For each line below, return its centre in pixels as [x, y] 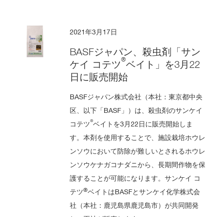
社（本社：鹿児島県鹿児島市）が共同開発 [134, 205]
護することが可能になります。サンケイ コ [135, 178]
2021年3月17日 [94, 31]
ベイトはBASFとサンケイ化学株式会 [144, 191]
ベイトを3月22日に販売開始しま [143, 124]
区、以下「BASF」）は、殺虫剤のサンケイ [136, 110]
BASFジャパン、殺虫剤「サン [135, 52]
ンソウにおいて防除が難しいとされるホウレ [138, 151]
